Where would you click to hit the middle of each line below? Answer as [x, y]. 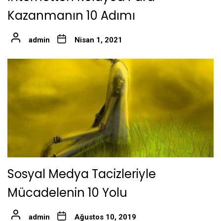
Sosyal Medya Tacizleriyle [82, 174]
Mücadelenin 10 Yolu [67, 193]
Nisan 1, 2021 [98, 40]
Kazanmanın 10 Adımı [71, 16]
